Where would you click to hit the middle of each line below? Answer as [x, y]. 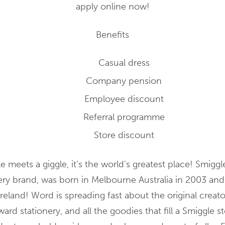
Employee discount [124, 99]
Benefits [113, 34]
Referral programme [124, 117]
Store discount [124, 135]
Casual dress [124, 63]
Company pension [124, 81]
